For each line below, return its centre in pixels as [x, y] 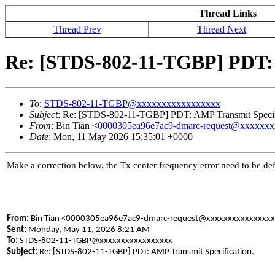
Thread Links [227, 13]
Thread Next [222, 29]
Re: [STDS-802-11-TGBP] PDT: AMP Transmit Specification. [146, 252]
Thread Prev [77, 29]
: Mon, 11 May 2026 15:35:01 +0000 [121, 136]
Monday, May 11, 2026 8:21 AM [88, 230]
